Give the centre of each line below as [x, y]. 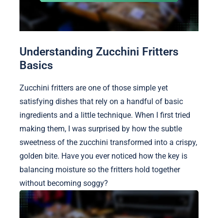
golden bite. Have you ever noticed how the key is [103, 156]
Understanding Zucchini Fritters [99, 51]
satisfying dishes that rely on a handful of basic [101, 101]
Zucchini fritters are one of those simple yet [94, 88]
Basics [36, 65]
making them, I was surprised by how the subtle [101, 128]
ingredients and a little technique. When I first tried [105, 115]
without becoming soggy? [64, 183]
